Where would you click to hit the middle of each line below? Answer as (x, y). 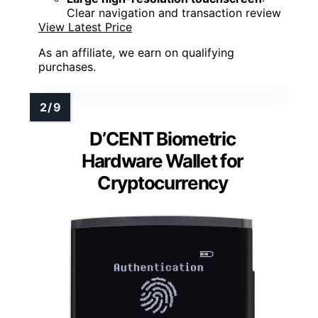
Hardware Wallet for (163, 161)
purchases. (67, 67)
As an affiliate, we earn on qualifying (136, 53)
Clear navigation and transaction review (174, 13)
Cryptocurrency (163, 183)
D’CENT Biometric (163, 139)
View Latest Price (85, 27)
